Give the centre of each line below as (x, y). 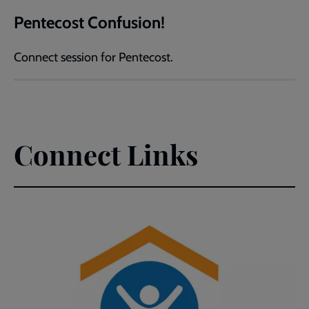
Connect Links (106, 154)
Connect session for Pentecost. (93, 58)
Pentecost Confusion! (89, 23)
